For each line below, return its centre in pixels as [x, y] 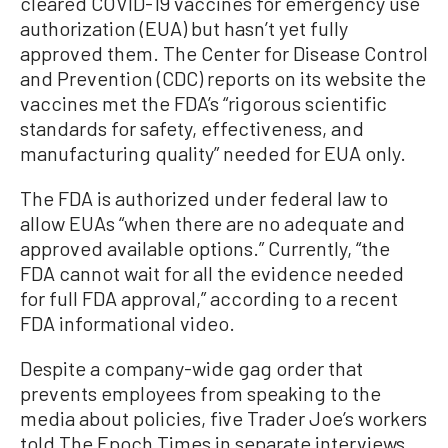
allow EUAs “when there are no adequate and [212, 223]
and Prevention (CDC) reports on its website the [223, 78]
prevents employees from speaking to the [200, 393]
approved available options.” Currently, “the [205, 248]
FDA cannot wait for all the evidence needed [212, 273]
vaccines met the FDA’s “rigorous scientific [203, 103]
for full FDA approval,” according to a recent [209, 298]
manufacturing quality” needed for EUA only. [213, 153]
